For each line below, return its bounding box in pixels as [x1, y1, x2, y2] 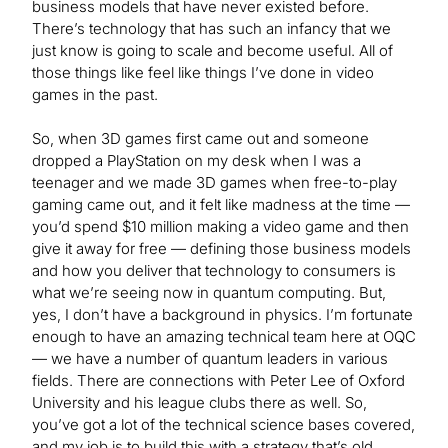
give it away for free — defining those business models [32, 239, 411, 259]
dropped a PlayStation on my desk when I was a [32, 151, 361, 171]
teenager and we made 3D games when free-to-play [32, 173, 397, 193]
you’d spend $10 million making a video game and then [32, 217, 409, 237]
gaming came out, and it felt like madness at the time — [32, 195, 410, 215]
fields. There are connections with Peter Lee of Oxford [32, 371, 405, 391]
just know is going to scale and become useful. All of [32, 41, 393, 61]
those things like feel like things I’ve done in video [32, 63, 374, 83]
